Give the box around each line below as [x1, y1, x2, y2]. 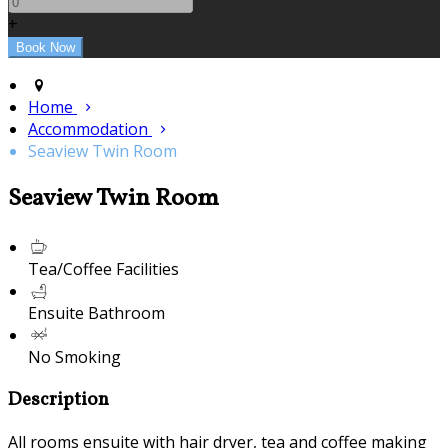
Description [8, 386, 109, 413]
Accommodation [28, 118, 152, 141]
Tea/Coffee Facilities [28, 257, 179, 280]
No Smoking [28, 345, 121, 368]
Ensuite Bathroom [28, 301, 165, 324]
